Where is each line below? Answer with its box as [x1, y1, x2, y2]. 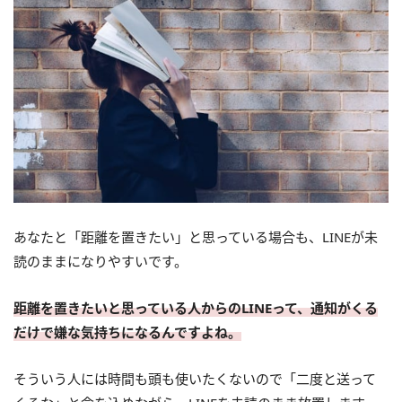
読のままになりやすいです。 [13, 251, 188, 270]
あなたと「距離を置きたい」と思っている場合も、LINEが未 [13, 227, 378, 246]
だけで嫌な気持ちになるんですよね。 [13, 322, 241, 341]
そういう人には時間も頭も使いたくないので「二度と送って [13, 369, 376, 388]
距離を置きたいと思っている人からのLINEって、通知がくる [13, 298, 378, 317]
